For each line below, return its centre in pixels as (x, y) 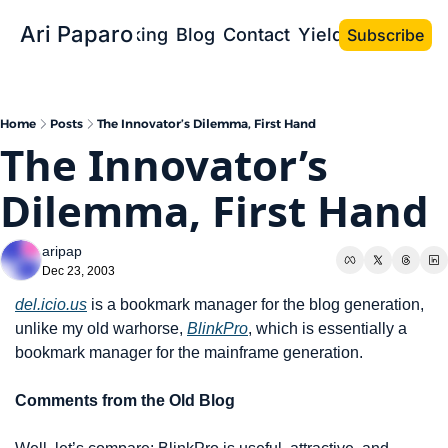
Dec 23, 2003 (78, 271)
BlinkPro (217, 328)
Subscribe (385, 34)
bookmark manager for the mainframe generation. (189, 352)
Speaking (127, 34)
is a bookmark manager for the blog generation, (255, 304)
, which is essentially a (327, 328)
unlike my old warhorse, (101, 328)
